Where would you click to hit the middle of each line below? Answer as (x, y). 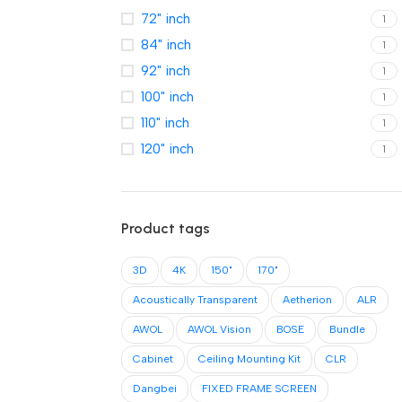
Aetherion (307, 300)
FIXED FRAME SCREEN (259, 389)
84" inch (166, 45)
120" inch (167, 149)
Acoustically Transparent (195, 300)
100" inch (167, 97)
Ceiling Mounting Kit (249, 359)
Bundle (347, 329)
